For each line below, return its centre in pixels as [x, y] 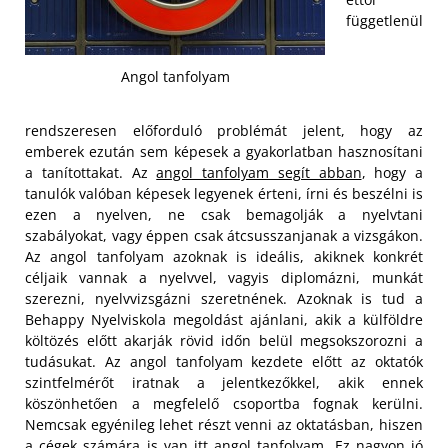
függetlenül [384, 20]
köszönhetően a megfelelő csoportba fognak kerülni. [224, 403]
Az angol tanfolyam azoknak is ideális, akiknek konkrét [224, 256]
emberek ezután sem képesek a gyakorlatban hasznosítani [224, 151]
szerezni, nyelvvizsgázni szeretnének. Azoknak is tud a [224, 298]
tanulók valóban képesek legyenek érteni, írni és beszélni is [224, 193]
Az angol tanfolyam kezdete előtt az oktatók [264, 361]
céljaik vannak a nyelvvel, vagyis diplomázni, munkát [224, 277]
